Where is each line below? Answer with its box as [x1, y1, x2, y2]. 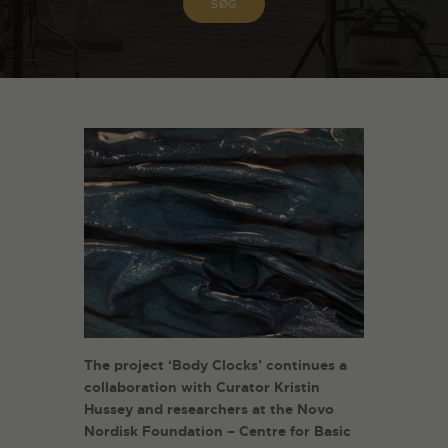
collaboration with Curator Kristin [84, 378, 320, 397]
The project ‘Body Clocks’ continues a [84, 356, 347, 375]
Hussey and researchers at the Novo [84, 400, 334, 419]
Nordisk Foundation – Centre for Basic [84, 422, 351, 441]
